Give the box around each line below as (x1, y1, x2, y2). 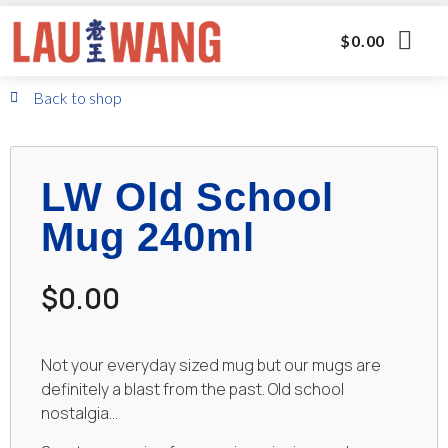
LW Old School (41, 175, 334, 219)
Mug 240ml (41, 215, 255, 259)
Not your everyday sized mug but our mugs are (41, 354, 381, 377)
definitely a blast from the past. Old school (41, 378, 344, 401)
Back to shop (32, 88, 122, 107)
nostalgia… (41, 402, 118, 425)
